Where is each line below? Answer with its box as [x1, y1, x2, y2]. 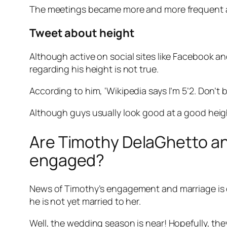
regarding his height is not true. [29, 63, 159, 75]
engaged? [29, 148, 105, 171]
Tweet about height [29, 25, 135, 41]
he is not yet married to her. [29, 195, 141, 208]
